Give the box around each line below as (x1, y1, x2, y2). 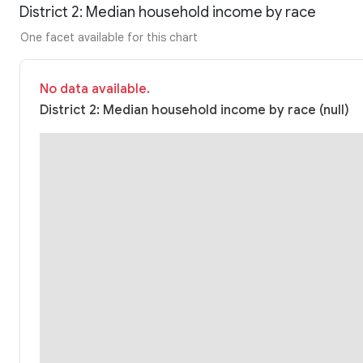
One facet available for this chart (20, 30, 198, 45)
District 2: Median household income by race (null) (40, 102, 349, 119)
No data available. (40, 81, 150, 98)
